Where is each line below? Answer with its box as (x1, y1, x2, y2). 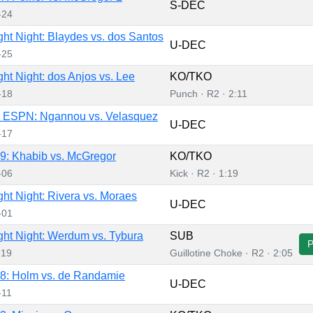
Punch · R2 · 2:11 (170, 87, 247, 99)
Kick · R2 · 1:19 (170, 167, 238, 179)
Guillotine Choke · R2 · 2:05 (170, 247, 293, 259)
